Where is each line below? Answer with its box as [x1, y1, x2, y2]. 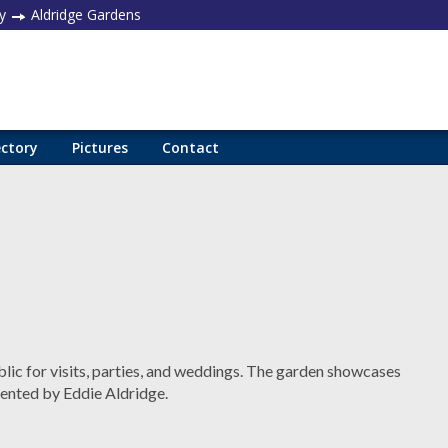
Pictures [72, 138, 128, 157]
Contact [162, 138, 219, 157]
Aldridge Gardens [27, 5, 141, 24]
